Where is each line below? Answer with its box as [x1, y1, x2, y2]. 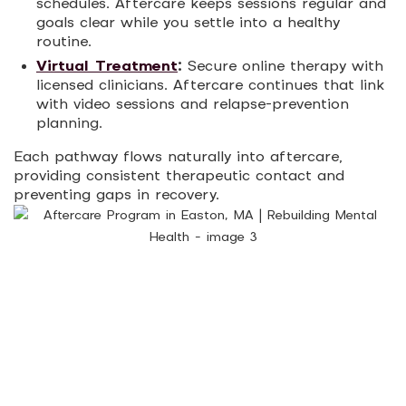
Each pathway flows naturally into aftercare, [14, 149, 343, 167]
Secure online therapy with [182, 58, 383, 76]
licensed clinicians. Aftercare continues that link [36, 77, 384, 95]
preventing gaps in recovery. [14, 187, 219, 205]
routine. [36, 34, 92, 52]
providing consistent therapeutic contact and [14, 168, 344, 186]
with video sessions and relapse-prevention [36, 96, 349, 114]
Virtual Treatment [36, 57, 178, 76]
